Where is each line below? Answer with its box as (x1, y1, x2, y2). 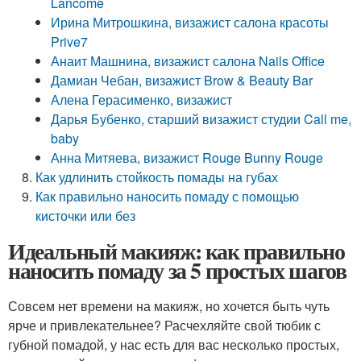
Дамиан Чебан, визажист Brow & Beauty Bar (51, 71, 313, 89)
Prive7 (51, 32, 89, 51)
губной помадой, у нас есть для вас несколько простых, (8, 335, 339, 354)
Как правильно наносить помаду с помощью (35, 187, 300, 205)
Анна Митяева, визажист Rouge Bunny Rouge (51, 148, 324, 167)
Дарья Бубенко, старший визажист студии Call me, (51, 110, 352, 128)
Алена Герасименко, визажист (51, 90, 233, 109)
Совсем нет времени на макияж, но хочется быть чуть (8, 297, 330, 315)
